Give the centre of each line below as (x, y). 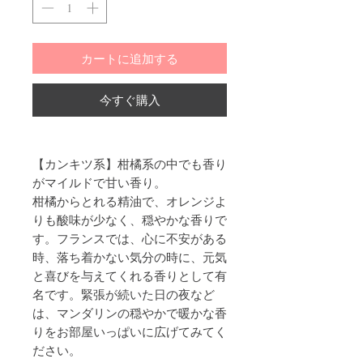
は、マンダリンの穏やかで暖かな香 (130, 312)
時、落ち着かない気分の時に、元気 (130, 256)
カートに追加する (130, 58)
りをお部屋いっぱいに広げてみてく (130, 331)
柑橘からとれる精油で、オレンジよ (130, 201)
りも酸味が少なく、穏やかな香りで (130, 219)
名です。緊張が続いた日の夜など (124, 294)
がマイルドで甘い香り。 (99, 182)
